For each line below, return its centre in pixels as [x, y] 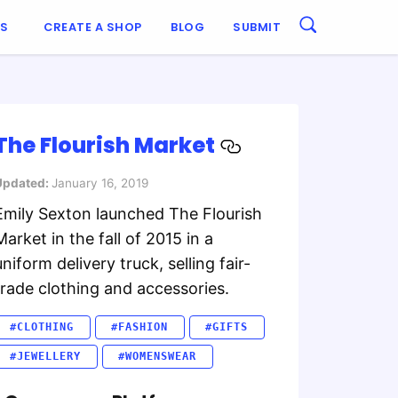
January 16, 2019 [99, 183]
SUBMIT [257, 27]
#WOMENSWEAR [158, 357]
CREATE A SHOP [93, 27]
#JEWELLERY [46, 357]
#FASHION [140, 327]
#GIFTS [227, 327]
